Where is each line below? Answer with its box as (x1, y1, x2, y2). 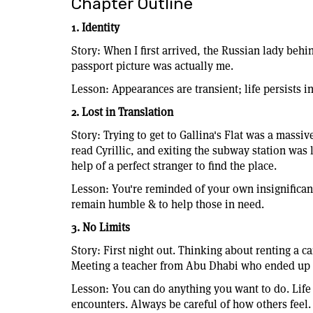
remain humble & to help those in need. (71, 196, 264, 212)
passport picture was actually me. (71, 58, 233, 73)
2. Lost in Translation (71, 104, 173, 119)
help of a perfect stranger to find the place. (71, 158, 279, 173)
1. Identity (71, 20, 119, 35)
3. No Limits (71, 219, 130, 235)
